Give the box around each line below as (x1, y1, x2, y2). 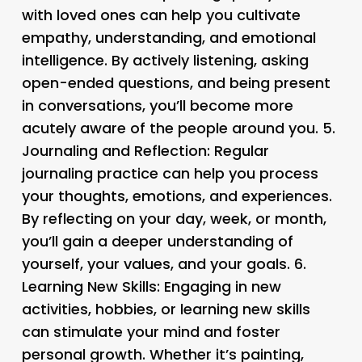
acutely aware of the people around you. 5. (21, 117, 335, 138)
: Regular (206, 140, 269, 161)
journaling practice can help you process (21, 162, 318, 183)
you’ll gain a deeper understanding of (21, 230, 293, 251)
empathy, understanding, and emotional (21, 27, 316, 48)
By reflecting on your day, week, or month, (21, 208, 326, 229)
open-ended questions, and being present (21, 72, 330, 93)
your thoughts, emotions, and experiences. (21, 185, 332, 206)
